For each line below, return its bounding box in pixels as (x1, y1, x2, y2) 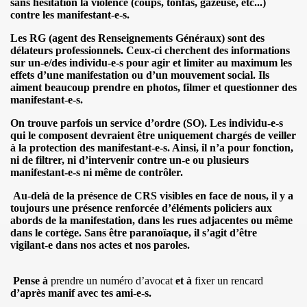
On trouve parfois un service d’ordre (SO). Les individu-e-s (10, 116, 283, 129)
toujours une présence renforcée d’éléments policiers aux (10, 201, 272, 214)
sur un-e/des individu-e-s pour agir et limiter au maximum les (10, 56, 292, 69)
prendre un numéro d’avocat (51, 274, 173, 286)
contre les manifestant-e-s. (10, 8, 130, 21)
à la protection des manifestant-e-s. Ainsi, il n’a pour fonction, (10, 141, 293, 153)
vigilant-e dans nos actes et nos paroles (10, 238, 187, 251)
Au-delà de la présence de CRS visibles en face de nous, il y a (10, 189, 293, 201)
